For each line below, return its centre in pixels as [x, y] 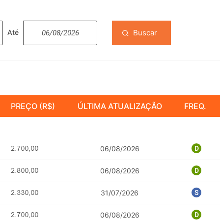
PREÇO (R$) [33, 106]
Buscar [145, 32]
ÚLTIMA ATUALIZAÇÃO [120, 106]
